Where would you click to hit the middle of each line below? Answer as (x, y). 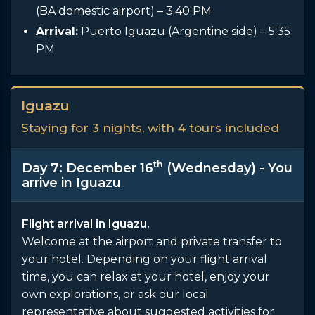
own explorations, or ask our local (115, 294)
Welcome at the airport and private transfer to (152, 241)
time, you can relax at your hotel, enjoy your (146, 276)
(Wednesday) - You (228, 168)
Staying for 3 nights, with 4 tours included (150, 128)
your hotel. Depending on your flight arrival (144, 259)
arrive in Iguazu (71, 182)
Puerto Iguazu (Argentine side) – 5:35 (184, 31)
